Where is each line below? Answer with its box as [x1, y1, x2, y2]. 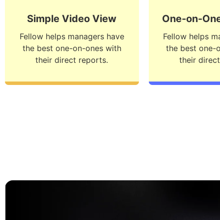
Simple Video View [27, 12, 117, 25]
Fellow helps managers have [19, 31, 124, 41]
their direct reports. [35, 55, 109, 65]
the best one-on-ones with [22, 43, 121, 53]
